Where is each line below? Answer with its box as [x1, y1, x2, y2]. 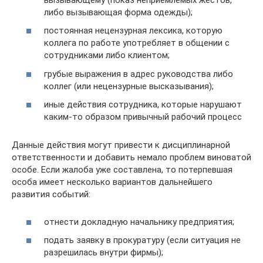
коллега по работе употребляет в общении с [44, 38, 230, 48]
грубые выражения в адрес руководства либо [44, 68, 233, 79]
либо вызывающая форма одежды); [44, 6, 193, 18]
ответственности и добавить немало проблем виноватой [12, 152, 251, 163]
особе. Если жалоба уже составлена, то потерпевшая [12, 164, 232, 175]
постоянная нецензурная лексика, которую [44, 25, 222, 36]
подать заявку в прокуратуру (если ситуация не [44, 235, 241, 245]
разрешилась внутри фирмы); [44, 247, 163, 258]
